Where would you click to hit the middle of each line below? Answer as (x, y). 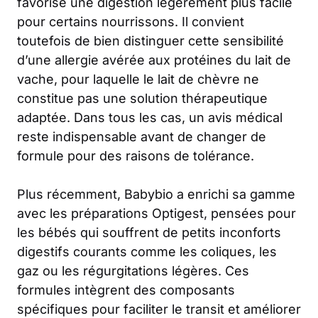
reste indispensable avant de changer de (142, 137)
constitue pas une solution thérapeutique (142, 99)
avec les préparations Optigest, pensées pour (157, 214)
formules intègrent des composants (126, 290)
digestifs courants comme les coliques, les (147, 252)
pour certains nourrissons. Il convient (131, 22)
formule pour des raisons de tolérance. (136, 156)
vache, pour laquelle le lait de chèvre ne (138, 79)
